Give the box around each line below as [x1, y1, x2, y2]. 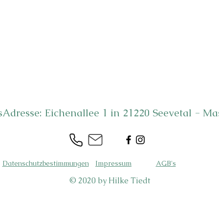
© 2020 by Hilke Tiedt [69, 175, 150, 186]
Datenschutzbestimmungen [2, 159, 89, 168]
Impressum [95, 159, 131, 168]
